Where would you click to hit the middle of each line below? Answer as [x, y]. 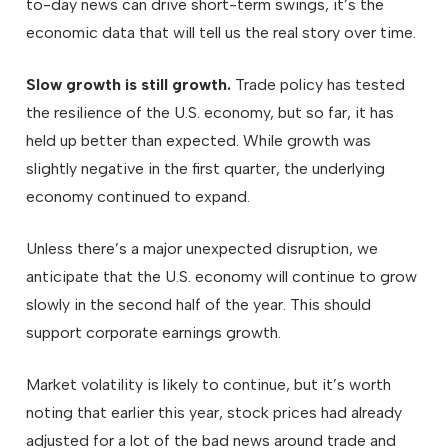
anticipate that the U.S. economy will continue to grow [222, 277]
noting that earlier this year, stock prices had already [214, 413]
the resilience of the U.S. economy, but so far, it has [210, 113]
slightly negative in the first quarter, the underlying [206, 169]
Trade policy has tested [318, 85]
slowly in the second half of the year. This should [199, 305]
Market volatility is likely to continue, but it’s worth [209, 385]
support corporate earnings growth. [154, 333]
